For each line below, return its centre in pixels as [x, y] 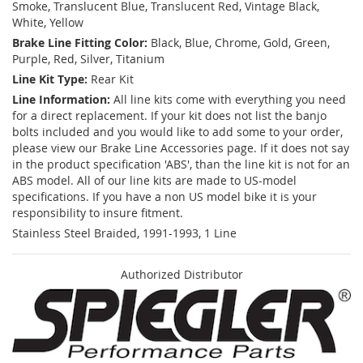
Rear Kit [112, 79]
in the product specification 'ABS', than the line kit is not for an [181, 164]
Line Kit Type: [50, 79]
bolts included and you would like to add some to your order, [177, 132]
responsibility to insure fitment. [98, 213]
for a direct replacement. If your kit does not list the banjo [169, 116]
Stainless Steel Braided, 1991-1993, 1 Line [124, 233]
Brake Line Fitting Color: [80, 43]
